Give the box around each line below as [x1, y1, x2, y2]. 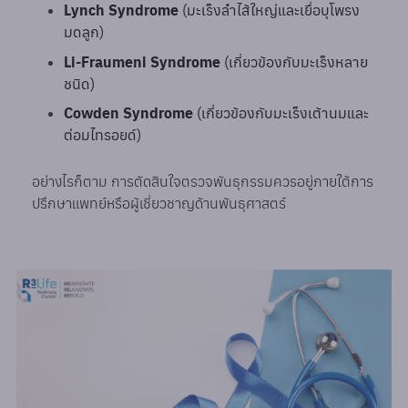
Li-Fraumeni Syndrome [64, 52, 221, 71]
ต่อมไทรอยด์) [64, 126, 142, 145]
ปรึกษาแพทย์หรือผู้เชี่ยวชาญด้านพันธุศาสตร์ [32, 193, 287, 212]
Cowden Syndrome [64, 104, 194, 123]
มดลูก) [64, 22, 105, 41]
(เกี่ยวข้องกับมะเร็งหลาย [220, 52, 369, 71]
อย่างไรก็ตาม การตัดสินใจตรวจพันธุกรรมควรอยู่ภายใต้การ [32, 171, 374, 190]
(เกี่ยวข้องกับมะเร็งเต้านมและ [193, 104, 370, 123]
